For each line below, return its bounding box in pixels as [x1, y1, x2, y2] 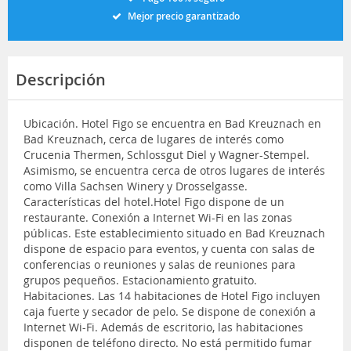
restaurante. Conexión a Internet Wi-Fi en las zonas [24, 209, 292, 225]
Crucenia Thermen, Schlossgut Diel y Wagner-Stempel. [24, 147, 309, 162]
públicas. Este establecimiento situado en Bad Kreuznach [24, 225, 325, 241]
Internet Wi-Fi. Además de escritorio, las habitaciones [24, 319, 303, 335]
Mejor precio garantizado [127, 9, 240, 23]
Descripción [16, 68, 106, 90]
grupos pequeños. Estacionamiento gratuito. [24, 272, 257, 288]
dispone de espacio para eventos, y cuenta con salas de [24, 241, 315, 256]
